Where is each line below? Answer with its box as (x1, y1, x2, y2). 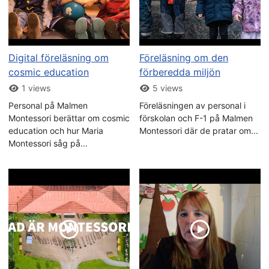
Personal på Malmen (8, 100, 88, 111)
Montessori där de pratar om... (139, 125, 258, 136)
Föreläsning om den (139, 52, 228, 64)
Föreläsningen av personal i (139, 100, 246, 111)
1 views (19, 83, 50, 94)
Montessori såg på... (8, 138, 88, 149)
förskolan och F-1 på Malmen (139, 113, 253, 124)
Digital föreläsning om (8, 52, 109, 64)
